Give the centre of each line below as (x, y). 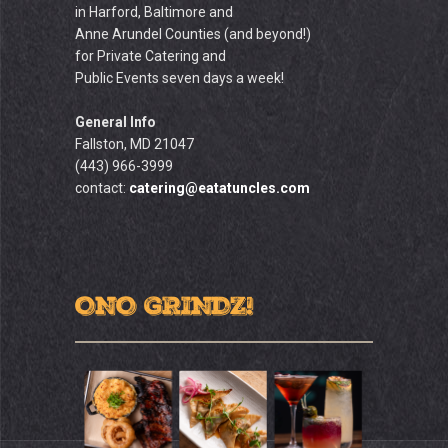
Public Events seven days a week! (179, 78)
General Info (115, 122)
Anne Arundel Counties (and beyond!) (193, 34)
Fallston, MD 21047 (134, 144)
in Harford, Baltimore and (154, 12)
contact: (102, 188)
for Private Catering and (150, 56)
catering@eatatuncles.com (219, 188)
